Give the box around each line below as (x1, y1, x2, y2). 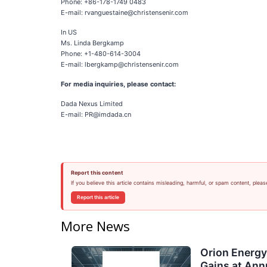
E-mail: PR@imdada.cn (61, 110, 131, 119)
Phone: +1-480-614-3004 (61, 49, 141, 58)
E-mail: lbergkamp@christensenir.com (61, 60, 179, 69)
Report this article (76, 194, 119, 200)
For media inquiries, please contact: (61, 80, 176, 88)
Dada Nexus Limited (61, 100, 123, 108)
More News (61, 216, 130, 235)
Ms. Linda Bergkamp (61, 39, 124, 47)
